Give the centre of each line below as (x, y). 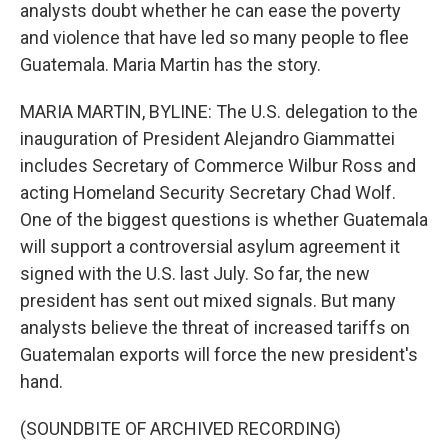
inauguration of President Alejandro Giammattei (207, 138)
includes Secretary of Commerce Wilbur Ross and (218, 165)
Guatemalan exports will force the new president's (219, 354)
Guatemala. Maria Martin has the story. (170, 64)
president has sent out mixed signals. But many (208, 300)
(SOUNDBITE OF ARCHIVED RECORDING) (180, 428)
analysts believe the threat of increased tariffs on (215, 327)
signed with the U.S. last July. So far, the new (195, 273)
